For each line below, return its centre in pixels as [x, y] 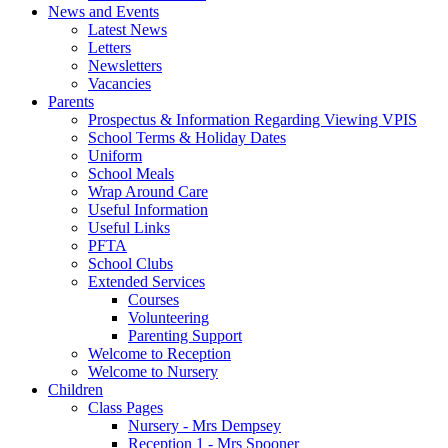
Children [75, 389]
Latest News [127, 29]
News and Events [103, 11]
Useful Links [129, 227]
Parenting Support [185, 335]
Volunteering [168, 317]
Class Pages [125, 407]
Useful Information [148, 209]
